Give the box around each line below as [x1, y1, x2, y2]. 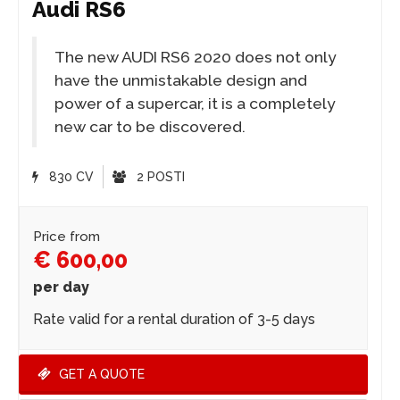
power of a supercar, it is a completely [54, 95, 336, 113]
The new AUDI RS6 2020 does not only [54, 48, 337, 67]
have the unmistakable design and [54, 71, 307, 90]
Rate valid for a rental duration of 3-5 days [33, 311, 315, 329]
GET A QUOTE [55, 367, 145, 382]
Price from [33, 229, 100, 246]
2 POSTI [133, 170, 185, 185]
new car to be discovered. [54, 118, 246, 137]
